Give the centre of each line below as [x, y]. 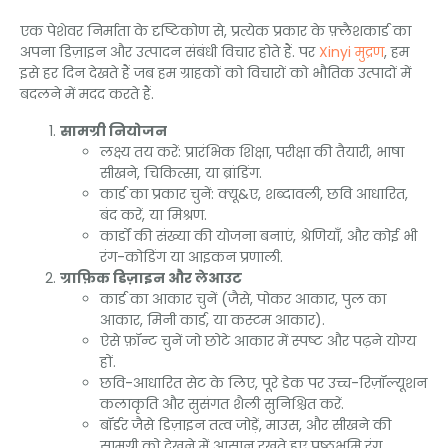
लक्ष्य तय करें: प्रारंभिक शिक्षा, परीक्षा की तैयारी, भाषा [252, 152]
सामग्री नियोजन [113, 131]
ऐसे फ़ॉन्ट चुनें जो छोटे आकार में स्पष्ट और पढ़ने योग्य [258, 341]
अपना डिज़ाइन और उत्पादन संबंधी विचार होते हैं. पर [169, 52]
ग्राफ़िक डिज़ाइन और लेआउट [151, 278]
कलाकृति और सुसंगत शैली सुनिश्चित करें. [222, 404]
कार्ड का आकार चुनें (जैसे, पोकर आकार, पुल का [243, 299]
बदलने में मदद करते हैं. [87, 94]
